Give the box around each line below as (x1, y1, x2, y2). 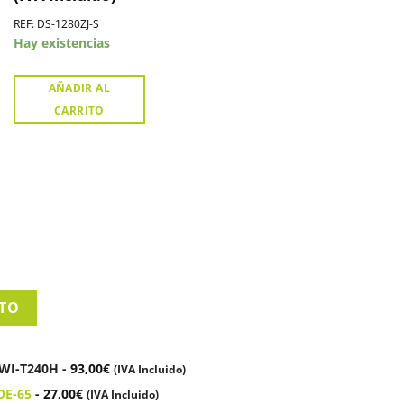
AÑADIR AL (48, 80, 110, 95)
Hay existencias (13, 33, 110, 51)
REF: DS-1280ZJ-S (13, 17, 99, 32)
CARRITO (54, 103, 105, 117)
